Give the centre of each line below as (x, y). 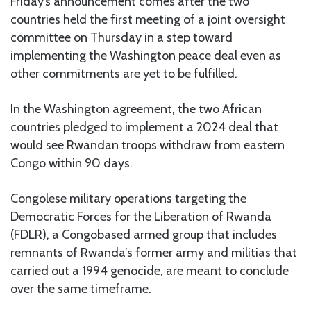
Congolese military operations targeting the (128, 198)
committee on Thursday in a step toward (121, 37)
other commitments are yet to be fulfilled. (124, 73)
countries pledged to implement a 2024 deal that (144, 127)
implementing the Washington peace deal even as (146, 55)
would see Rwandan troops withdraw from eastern (148, 145)
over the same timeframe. (81, 288)
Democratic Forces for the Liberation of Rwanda (141, 216)
